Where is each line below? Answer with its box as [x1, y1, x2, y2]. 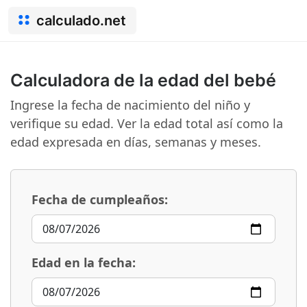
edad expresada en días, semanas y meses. [10, 134, 261, 150]
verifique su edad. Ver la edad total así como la [10, 115, 283, 132]
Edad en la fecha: [32, 254, 136, 271]
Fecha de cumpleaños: [32, 191, 168, 208]
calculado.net [36, 12, 126, 29]
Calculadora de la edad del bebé [10, 70, 276, 90]
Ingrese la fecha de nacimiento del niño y [10, 97, 250, 113]
